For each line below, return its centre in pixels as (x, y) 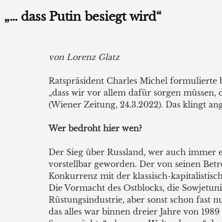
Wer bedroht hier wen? (95, 128)
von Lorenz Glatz (84, 57)
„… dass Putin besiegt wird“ (83, 17)
